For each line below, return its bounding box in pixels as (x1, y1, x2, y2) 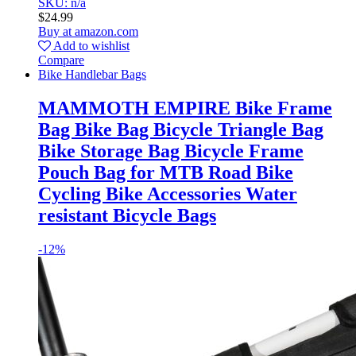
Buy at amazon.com (38, 24, 138, 38)
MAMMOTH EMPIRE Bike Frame (38, 97, 332, 118)
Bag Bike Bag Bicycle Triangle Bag (38, 118, 323, 140)
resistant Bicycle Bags (38, 204, 216, 226)
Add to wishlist (53, 38, 130, 52)
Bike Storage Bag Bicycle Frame (38, 140, 304, 161)
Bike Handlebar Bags (38, 67, 146, 81)
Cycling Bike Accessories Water (38, 183, 297, 204)
